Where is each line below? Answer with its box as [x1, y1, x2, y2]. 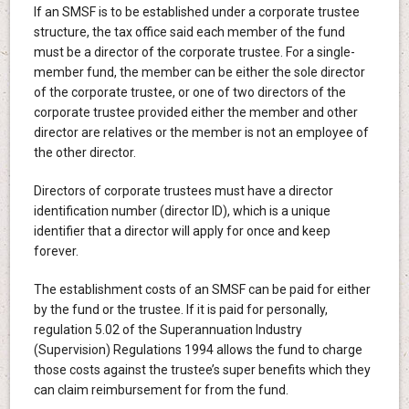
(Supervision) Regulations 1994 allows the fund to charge [33, 341, 362, 357]
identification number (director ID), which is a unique [33, 203, 330, 218]
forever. [33, 243, 79, 258]
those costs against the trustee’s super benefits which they [33, 362, 371, 377]
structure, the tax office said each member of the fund [33, 24, 345, 39]
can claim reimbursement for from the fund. [33, 382, 288, 397]
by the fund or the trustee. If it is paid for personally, [33, 301, 328, 317]
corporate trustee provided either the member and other [33, 104, 358, 120]
